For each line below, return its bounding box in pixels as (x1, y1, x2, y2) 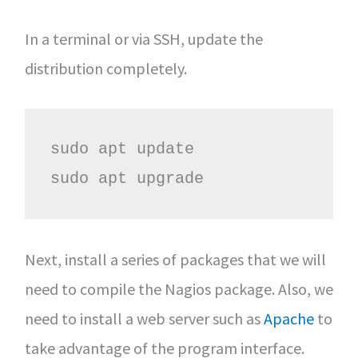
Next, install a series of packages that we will (24, 249, 326, 269)
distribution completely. (24, 58, 187, 78)
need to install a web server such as (24, 308, 264, 328)
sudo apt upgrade (50, 169, 204, 188)
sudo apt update (50, 140, 194, 158)
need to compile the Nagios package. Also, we (24, 279, 333, 299)
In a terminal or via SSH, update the (24, 29, 263, 49)
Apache (263, 308, 314, 328)
